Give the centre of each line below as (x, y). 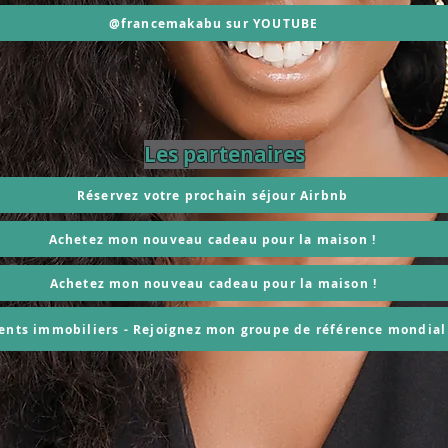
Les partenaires (224, 154)
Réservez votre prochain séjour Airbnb (212, 195)
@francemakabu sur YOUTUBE (213, 23)
